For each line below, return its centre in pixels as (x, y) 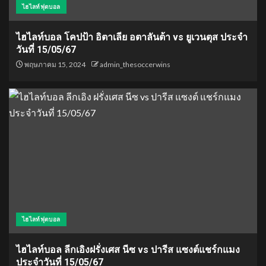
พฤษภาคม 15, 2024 (54, 64)
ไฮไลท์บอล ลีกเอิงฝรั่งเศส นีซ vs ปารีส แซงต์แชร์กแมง (128, 250)
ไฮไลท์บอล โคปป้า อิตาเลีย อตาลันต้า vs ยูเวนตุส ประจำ (132, 37)
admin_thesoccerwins (135, 64)
